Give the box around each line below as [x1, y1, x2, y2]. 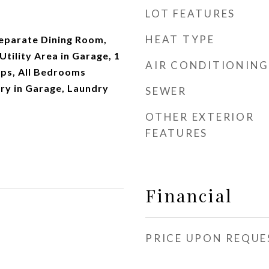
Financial [145, 184, 233, 207]
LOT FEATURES [145, 7, 235, 20]
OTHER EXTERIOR [145, 110, 255, 123]
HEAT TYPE [145, 33, 215, 46]
